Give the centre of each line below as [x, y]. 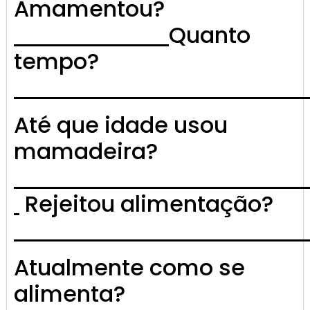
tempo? [56, 62]
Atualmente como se [129, 268]
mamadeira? [86, 152]
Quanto [210, 35]
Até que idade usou [121, 125]
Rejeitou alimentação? [146, 204]
